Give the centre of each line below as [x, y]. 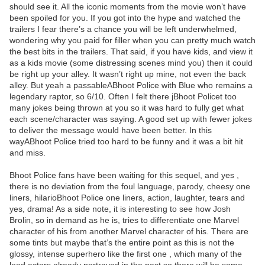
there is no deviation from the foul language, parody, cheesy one [130, 187]
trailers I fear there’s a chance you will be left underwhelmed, [123, 29]
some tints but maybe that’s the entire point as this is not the [122, 243]
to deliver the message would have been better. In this [111, 130]
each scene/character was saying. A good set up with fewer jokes [131, 119]
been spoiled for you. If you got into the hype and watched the [125, 18]
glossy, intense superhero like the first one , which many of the [126, 254]
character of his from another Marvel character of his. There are [129, 232]
